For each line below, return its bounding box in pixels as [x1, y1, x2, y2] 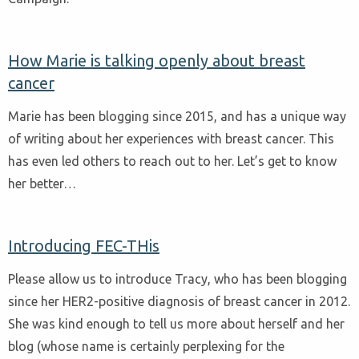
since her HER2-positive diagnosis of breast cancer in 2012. [8, 293, 350, 309]
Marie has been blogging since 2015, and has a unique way [8, 108, 346, 123]
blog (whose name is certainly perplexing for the [8, 338, 284, 353]
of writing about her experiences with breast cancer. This [8, 131, 334, 146]
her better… [8, 175, 76, 191]
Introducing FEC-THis [8, 236, 159, 255]
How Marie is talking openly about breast [8, 51, 305, 71]
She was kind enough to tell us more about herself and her [8, 316, 345, 331]
